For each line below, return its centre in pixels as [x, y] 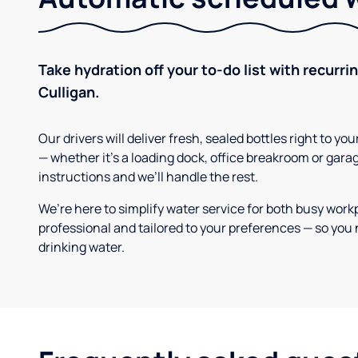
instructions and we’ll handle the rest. [148, 177]
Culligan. [69, 92]
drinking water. [82, 247]
